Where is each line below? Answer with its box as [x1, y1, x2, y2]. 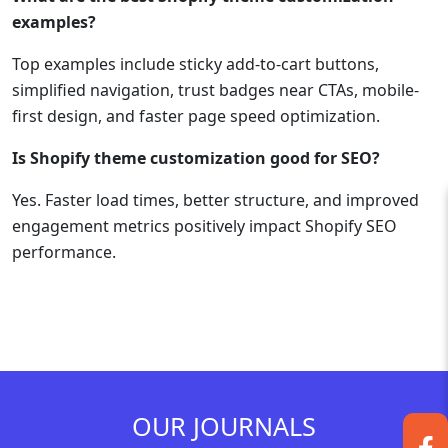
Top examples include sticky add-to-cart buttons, [12, 52, 379, 75]
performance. [12, 240, 116, 263]
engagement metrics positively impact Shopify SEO [12, 214, 397, 237]
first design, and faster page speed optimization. [12, 104, 380, 127]
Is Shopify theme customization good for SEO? [12, 146, 380, 169]
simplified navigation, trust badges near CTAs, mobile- [12, 78, 419, 101]
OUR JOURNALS [132, 408, 316, 443]
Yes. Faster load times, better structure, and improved [12, 188, 419, 211]
